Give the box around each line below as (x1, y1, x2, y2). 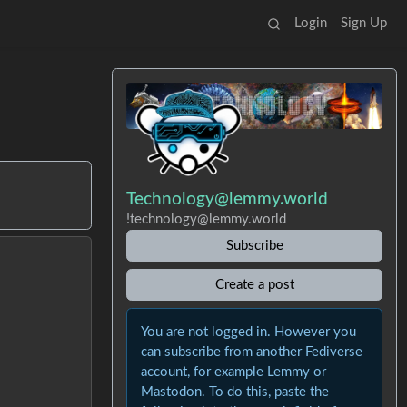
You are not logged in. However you (141, 324, 357, 339)
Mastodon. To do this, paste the (141, 384, 330, 399)
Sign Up (340, 16, 387, 30)
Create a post (214, 277, 294, 292)
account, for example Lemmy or (141, 364, 327, 379)
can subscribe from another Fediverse (141, 344, 363, 359)
